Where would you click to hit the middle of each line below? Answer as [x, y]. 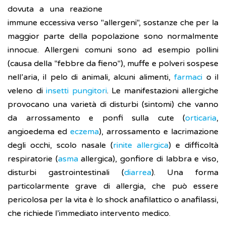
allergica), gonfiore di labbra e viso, [150, 159]
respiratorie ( [33, 159]
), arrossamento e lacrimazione [159, 132]
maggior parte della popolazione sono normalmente [113, 37]
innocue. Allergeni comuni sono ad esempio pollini [113, 50]
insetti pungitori [76, 91]
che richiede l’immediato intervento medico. [89, 214]
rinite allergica [141, 146]
